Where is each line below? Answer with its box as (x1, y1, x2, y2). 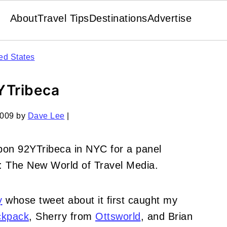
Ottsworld (95, 211, 141, 222)
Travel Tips (37, 13, 89, 24)
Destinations (89, 13, 147, 24)
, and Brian (140, 211, 193, 222)
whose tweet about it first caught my (2, 195, 177, 206)
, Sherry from (29, 211, 95, 222)
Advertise (147, 13, 192, 24)
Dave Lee (27, 111, 65, 120)
